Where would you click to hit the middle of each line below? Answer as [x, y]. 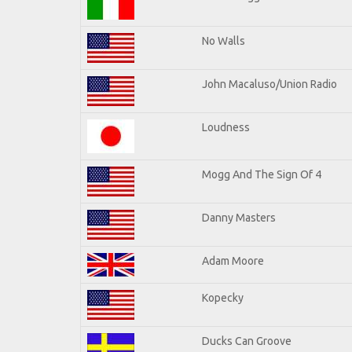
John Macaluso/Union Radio [269, 84]
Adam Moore [233, 260]
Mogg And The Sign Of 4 [262, 174]
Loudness [226, 127]
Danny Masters [239, 217]
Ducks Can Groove [247, 341]
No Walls [224, 40]
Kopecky [223, 297]
